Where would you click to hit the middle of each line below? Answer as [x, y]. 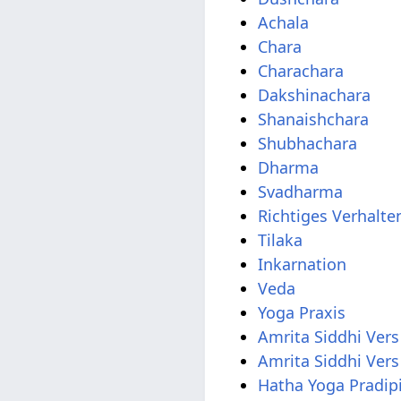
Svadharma [301, 191]
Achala [284, 22]
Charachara [301, 70]
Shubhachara [308, 143]
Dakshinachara [315, 94]
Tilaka [281, 239]
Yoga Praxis [302, 312]
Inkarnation [303, 264]
